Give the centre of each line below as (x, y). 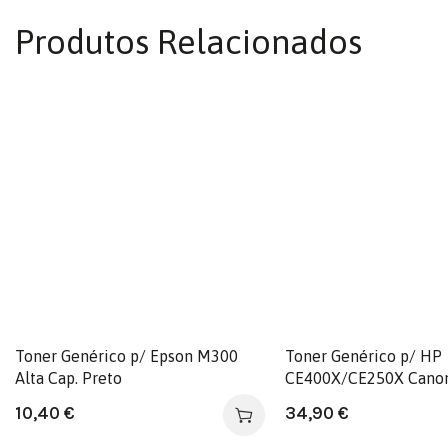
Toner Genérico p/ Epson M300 (126, 355)
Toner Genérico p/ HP (363, 355)
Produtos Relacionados (188, 41)
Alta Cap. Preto (68, 377)
